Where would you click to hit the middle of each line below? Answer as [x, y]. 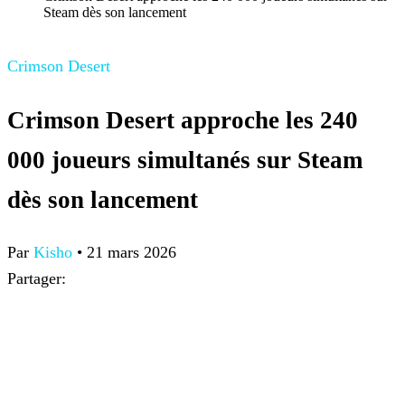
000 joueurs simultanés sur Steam [185, 160]
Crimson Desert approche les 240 [183, 120]
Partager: [37, 279]
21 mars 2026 [132, 253]
